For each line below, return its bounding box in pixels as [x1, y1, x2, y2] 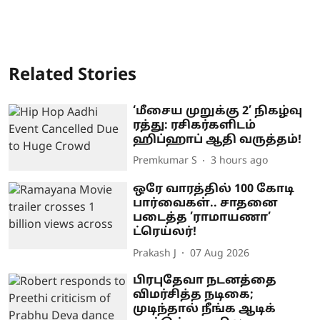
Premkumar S [133, 155, 198, 167]
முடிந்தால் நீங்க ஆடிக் [133, 302, 276, 317]
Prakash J [133, 247, 177, 260]
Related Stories [9, 64, 136, 86]
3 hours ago [211, 155, 269, 167]
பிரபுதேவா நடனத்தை [133, 274, 277, 289]
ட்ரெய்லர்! [133, 225, 197, 240]
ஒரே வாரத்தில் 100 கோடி [133, 182, 295, 197]
